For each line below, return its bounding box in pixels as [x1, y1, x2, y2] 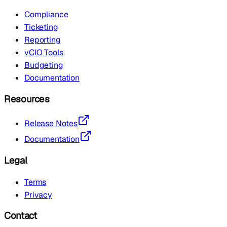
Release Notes [24, 118, 78, 129]
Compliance [24, 9, 68, 20]
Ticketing [24, 21, 58, 32]
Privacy [24, 189, 52, 200]
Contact [4, 209, 37, 222]
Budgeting [24, 59, 63, 70]
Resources [4, 92, 50, 105]
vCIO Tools [24, 47, 63, 58]
